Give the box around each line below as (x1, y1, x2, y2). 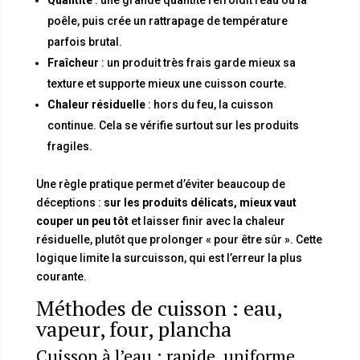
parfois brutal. (47, 35, 122, 48)
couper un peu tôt (35, 214, 129, 227)
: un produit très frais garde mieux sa (98, 55, 296, 69)
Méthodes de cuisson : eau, (35, 293, 281, 321)
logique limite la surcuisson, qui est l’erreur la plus (35, 251, 302, 264)
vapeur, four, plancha (35, 314, 231, 342)
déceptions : (35, 195, 104, 209)
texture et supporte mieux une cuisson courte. (47, 76, 287, 90)
